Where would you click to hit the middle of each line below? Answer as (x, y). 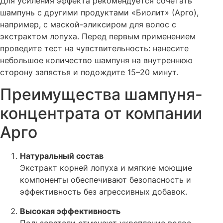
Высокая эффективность (70, 211)
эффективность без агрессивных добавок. (104, 192)
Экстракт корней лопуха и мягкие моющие (106, 168)
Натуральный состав (62, 156)
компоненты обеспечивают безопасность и (106, 180)
